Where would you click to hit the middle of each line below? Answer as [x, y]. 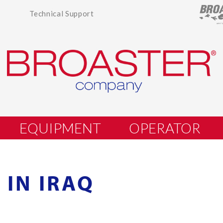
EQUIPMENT [60, 128]
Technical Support [62, 13]
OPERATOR [165, 128]
